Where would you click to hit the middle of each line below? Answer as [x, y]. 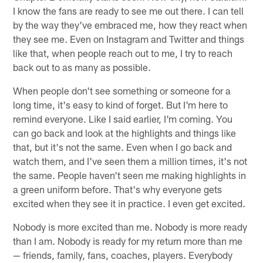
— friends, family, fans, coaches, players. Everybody [123, 254]
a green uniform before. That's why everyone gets [118, 189]
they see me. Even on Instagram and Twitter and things [129, 38]
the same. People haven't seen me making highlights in [130, 175]
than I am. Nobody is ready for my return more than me [128, 240]
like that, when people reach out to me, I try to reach [123, 53]
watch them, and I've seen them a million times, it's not [130, 161]
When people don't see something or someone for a [122, 90]
